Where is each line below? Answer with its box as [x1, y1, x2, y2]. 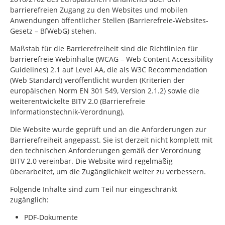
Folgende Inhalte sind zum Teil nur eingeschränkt [10, 184, 177, 194]
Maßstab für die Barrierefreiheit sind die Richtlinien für [10, 44, 198, 53]
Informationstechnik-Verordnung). [10, 107, 125, 117]
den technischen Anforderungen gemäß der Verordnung [10, 146, 201, 155]
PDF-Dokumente [24, 212, 78, 222]
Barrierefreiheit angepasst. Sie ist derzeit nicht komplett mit [10, 135, 212, 145]
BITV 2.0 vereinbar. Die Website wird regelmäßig [10, 156, 173, 166]
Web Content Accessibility [126, 54, 213, 64]
